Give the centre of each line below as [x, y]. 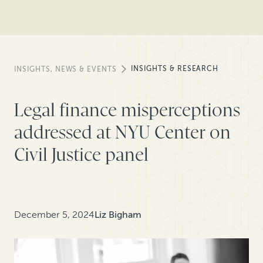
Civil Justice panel [81, 155]
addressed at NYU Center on [122, 132]
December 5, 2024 [54, 215]
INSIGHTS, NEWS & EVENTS [66, 70]
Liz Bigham [118, 215]
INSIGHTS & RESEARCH [175, 68]
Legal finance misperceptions [127, 110]
